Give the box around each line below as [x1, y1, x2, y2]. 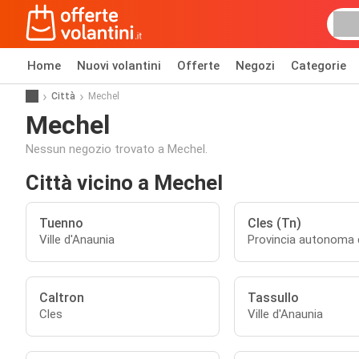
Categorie [291, 58, 346, 73]
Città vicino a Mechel [26, 171, 223, 195]
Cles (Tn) [247, 216, 301, 231]
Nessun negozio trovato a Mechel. [26, 142, 208, 156]
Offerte [177, 58, 220, 73]
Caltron [39, 290, 84, 305]
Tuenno [39, 216, 83, 231]
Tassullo [247, 290, 299, 305]
